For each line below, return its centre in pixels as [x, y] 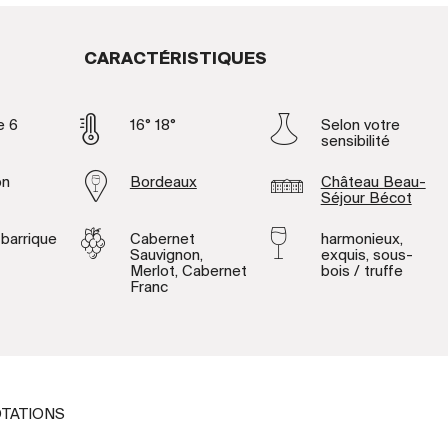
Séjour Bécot [366, 198]
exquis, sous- [366, 255]
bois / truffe [361, 271]
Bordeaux [163, 182]
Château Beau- [373, 182]
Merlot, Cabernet [188, 271]
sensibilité [355, 141]
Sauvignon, [166, 255]
